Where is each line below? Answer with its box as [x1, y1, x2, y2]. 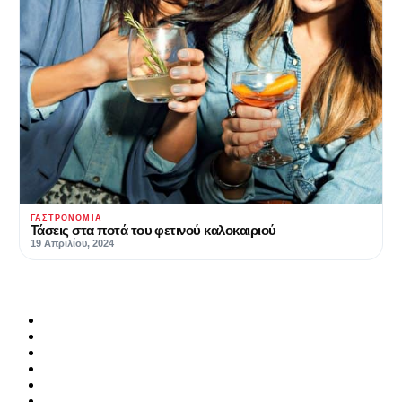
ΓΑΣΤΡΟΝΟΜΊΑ [31, 213, 102, 223]
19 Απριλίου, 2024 [31, 237, 114, 249]
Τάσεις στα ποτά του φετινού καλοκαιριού [31, 222, 276, 238]
